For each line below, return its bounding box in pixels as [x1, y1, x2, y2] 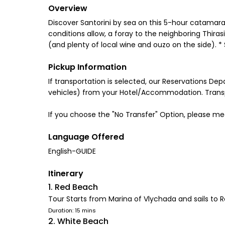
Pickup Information [48, 61, 127, 73]
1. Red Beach [48, 181, 98, 193]
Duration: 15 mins [48, 206, 96, 214]
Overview [48, 3, 87, 14]
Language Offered [48, 131, 124, 143]
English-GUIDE [48, 146, 96, 156]
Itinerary [48, 168, 83, 179]
